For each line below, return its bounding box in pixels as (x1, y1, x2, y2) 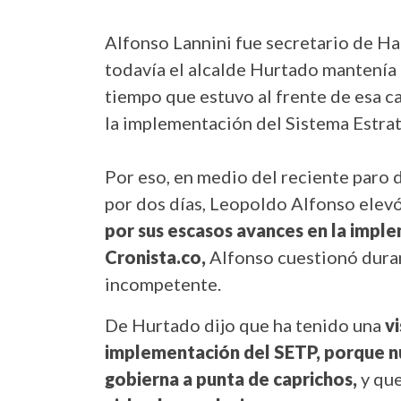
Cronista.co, (105, 246, 209, 269)
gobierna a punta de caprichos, (105, 368, 361, 390)
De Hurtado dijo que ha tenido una (105, 314, 385, 337)
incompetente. (105, 273, 221, 295)
